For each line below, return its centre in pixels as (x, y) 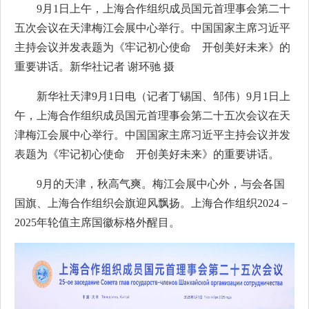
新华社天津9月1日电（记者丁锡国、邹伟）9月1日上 (163, 96)
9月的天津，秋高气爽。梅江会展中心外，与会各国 (161, 184)
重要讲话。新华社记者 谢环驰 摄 (94, 67)
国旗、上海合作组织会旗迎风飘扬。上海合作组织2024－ (152, 203)
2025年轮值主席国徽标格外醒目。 (97, 222)
